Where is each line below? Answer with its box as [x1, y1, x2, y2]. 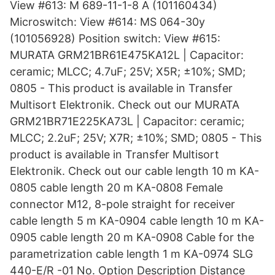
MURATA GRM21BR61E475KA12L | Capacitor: [10, 48, 244, 61]
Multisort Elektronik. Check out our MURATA [10, 98, 239, 111]
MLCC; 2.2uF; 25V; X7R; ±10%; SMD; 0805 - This [10, 131, 261, 144]
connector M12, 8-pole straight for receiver [10, 198, 235, 211]
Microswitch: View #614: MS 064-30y [10, 15, 205, 28]
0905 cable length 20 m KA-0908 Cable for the [10, 231, 254, 244]
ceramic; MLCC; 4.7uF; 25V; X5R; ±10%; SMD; [10, 65, 246, 78]
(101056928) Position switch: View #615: [10, 32, 220, 45]
